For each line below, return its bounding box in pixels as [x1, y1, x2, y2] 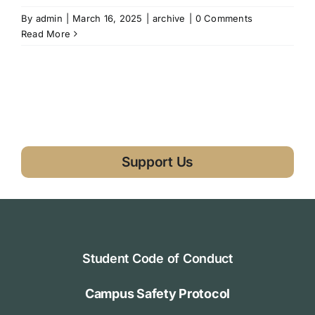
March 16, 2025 [72, 12, 143, 24]
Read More [21, 27, 71, 39]
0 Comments [195, 12, 253, 24]
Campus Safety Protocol [84, 285, 231, 301]
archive [152, 12, 186, 24]
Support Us [121, 153, 194, 170]
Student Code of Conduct [82, 250, 233, 266]
